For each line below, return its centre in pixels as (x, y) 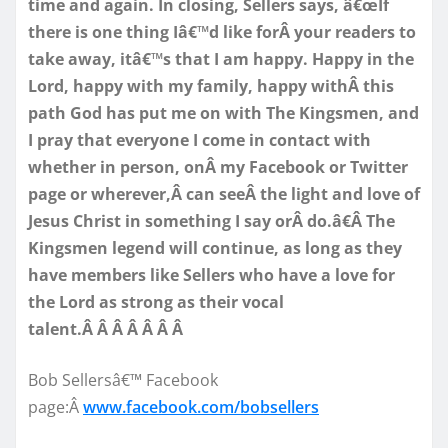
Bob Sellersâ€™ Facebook (123, 379)
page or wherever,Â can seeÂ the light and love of (224, 193)
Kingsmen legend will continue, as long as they (215, 247)
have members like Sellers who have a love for (211, 274)
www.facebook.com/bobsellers (201, 406)
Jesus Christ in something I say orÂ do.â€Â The (211, 220)
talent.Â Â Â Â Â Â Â (107, 328)
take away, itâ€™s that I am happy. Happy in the (221, 58)
